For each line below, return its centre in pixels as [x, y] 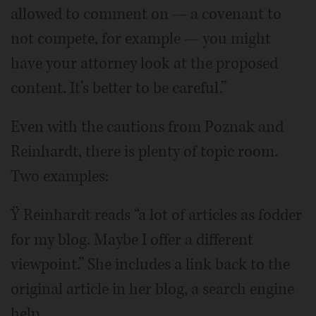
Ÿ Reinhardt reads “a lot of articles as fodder [156, 215]
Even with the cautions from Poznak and [147, 127]
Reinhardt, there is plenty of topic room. [144, 152]
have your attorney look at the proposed [144, 63]
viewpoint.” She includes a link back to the [150, 265]
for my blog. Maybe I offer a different [132, 240]
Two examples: [60, 176]
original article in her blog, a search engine [152, 289]
